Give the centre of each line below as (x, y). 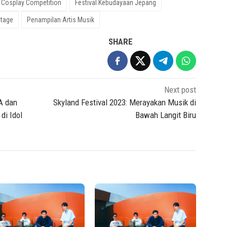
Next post (180, 89)
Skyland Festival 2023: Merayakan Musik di (125, 102)
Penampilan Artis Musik (61, 20)
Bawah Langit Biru (166, 115)
